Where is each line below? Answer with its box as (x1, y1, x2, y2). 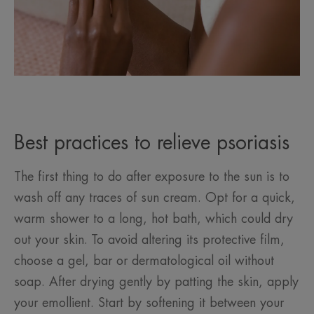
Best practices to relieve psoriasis (14, 133, 289, 153)
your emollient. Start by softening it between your (14, 296, 284, 310)
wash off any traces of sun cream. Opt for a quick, (14, 191, 295, 205)
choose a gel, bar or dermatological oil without (14, 254, 274, 268)
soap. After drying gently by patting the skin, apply (14, 275, 299, 289)
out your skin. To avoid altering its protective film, (14, 233, 285, 247)
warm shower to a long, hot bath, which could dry (14, 212, 293, 226)
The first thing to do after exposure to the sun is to (14, 170, 289, 184)
